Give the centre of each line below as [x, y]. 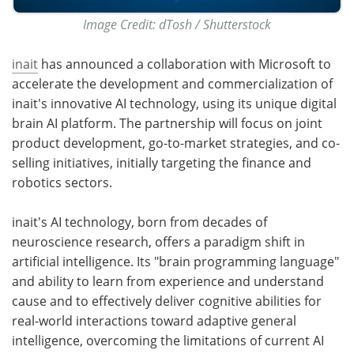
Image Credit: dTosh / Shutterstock [177, 24]
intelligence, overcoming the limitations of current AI [168, 341]
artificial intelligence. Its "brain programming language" [175, 262]
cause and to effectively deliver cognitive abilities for [167, 301]
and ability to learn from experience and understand [168, 282]
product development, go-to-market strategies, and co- [176, 143]
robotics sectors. [62, 183]
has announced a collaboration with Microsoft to [185, 64]
